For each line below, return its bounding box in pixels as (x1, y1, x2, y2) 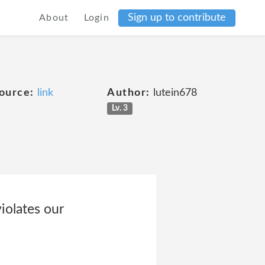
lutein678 (150, 88, 197, 98)
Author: (107, 88, 150, 98)
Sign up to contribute (128, 12, 226, 23)
